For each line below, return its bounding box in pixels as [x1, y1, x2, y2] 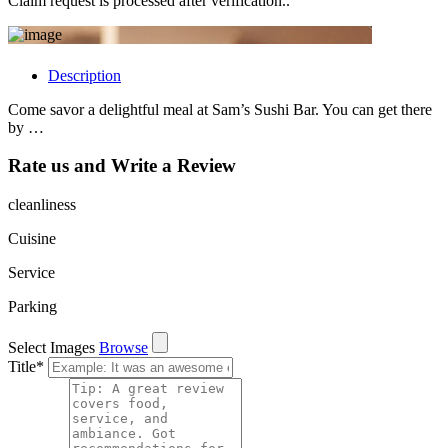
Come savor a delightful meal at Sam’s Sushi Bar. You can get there [8, 100, 432, 118]
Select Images [8, 339, 95, 357]
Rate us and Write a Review [8, 155, 236, 177]
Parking [8, 298, 57, 316]
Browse [99, 339, 148, 357]
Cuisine [8, 230, 56, 248]
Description [48, 66, 121, 84]
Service [8, 264, 55, 282]
